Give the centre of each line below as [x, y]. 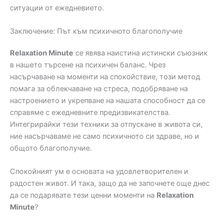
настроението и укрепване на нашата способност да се [108, 101]
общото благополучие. [51, 148]
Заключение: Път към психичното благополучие [96, 31]
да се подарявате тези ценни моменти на [83, 195]
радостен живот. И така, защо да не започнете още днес [110, 184]
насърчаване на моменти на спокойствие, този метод [105, 77]
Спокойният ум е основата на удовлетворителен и [99, 172]
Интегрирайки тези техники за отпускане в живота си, [106, 125]
